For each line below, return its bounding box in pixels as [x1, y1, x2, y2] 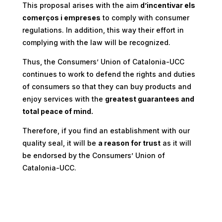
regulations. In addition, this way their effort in [22, 25, 184, 34]
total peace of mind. [22, 107, 93, 115]
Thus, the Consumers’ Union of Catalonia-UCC [22, 57, 184, 66]
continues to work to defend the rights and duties [22, 69, 195, 78]
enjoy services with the [22, 94, 103, 103]
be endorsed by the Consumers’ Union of [22, 151, 165, 160]
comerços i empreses [22, 13, 101, 22]
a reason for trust [98, 138, 161, 147]
